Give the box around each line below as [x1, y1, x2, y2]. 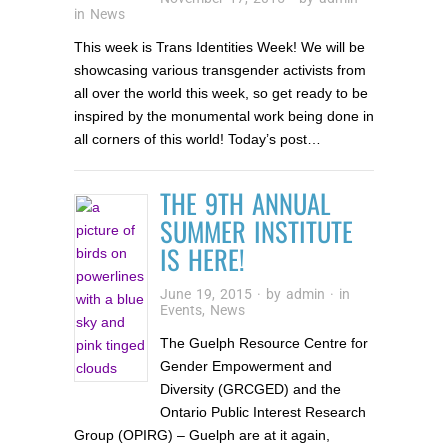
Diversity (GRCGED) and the [160, 380, 342, 397]
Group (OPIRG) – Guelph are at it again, [74, 426, 330, 443]
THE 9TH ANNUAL [160, 182, 332, 223]
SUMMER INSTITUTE [160, 210, 354, 251]
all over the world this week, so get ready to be [74, 84, 368, 101]
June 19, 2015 [160, 286, 253, 303]
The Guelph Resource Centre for [160, 334, 369, 351]
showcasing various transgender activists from [74, 61, 366, 78]
